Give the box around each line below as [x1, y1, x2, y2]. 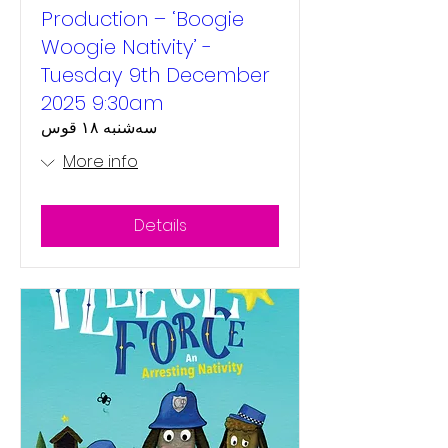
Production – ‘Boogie [41, 5, 244, 33]
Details [133, 214, 187, 237]
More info [63, 150, 138, 173]
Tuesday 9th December [41, 61, 270, 89]
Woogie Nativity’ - [41, 33, 212, 61]
